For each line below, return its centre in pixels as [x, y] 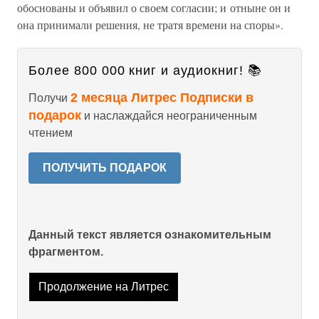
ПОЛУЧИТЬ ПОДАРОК [105, 168]
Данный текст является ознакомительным [150, 235]
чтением [51, 133]
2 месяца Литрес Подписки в [162, 98]
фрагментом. [66, 252]
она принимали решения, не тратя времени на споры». [150, 25]
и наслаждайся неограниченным [169, 116]
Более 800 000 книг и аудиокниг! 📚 [145, 70]
